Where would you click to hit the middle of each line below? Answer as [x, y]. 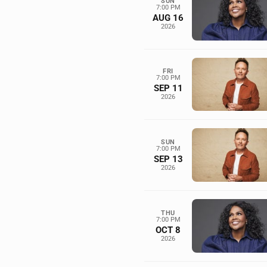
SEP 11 [168, 89]
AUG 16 [168, 18]
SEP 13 [168, 159]
